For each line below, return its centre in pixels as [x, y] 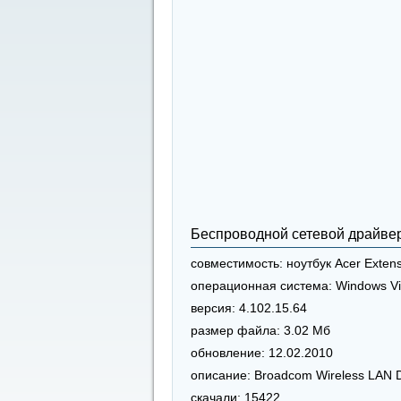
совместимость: [237, 264]
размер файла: [235, 331]
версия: [213, 308]
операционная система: [261, 286]
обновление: [228, 353]
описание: [221, 375]
